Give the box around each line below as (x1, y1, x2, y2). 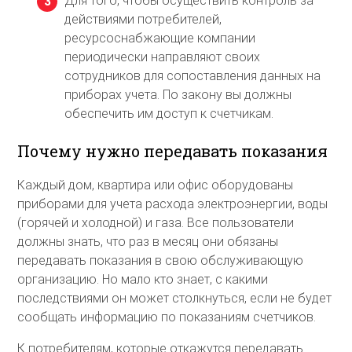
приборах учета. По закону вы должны (64, 87, 292, 103)
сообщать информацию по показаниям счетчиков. (17, 309, 317, 324)
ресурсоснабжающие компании (64, 31, 256, 46)
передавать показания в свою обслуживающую (17, 252, 304, 268)
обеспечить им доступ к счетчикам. (64, 106, 274, 122)
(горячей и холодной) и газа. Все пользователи (17, 214, 295, 230)
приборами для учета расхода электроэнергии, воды (17, 196, 328, 211)
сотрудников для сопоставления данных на (64, 68, 321, 84)
